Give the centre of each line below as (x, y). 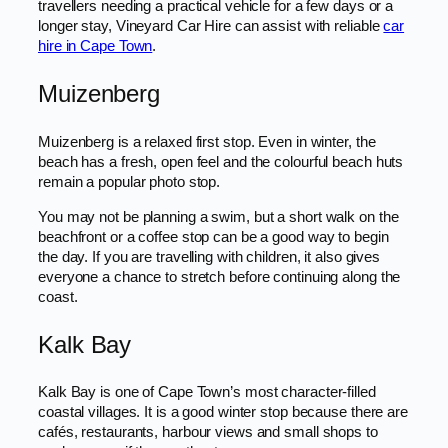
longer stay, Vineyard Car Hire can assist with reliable (211, 26)
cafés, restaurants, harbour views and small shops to (208, 432)
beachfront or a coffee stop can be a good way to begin (213, 236)
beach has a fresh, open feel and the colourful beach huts (221, 161)
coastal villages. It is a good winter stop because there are (223, 412)
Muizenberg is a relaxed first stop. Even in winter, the (207, 141)
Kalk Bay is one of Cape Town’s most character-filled (207, 392)
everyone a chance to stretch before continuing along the (219, 276)
